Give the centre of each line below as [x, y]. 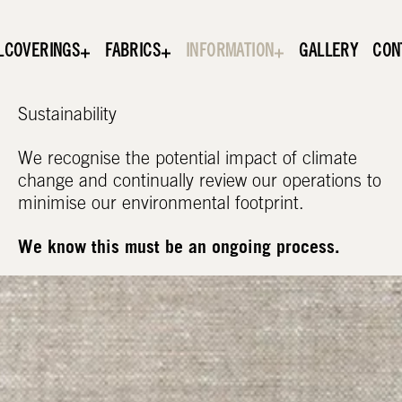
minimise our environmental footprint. [162, 206]
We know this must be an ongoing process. [179, 249]
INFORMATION [230, 52]
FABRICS [133, 52]
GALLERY [329, 52]
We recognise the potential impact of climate [188, 161]
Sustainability [68, 117]
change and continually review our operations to [200, 184]
